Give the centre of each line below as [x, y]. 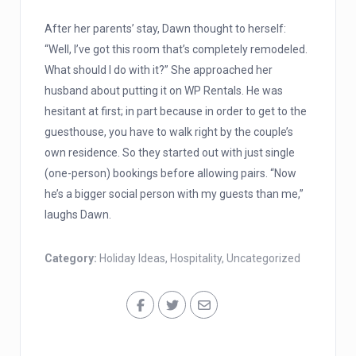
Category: [72, 258]
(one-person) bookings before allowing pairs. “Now [170, 173]
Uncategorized [263, 258]
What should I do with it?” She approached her [159, 70]
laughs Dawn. [78, 215]
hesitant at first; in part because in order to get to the [176, 111]
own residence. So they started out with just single [170, 153]
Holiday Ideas [132, 258]
